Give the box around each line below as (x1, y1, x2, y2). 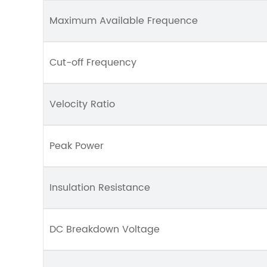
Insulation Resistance (49, 180, 150, 195)
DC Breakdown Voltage (49, 222, 160, 237)
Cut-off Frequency (49, 55, 136, 70)
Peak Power (49, 138, 104, 154)
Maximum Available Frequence (49, 13, 198, 29)
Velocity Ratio (49, 97, 115, 112)
